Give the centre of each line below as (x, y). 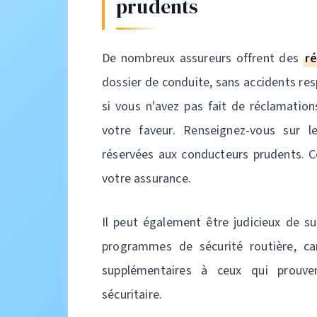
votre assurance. (146, 179)
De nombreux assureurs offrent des (203, 58)
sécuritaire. (132, 295)
